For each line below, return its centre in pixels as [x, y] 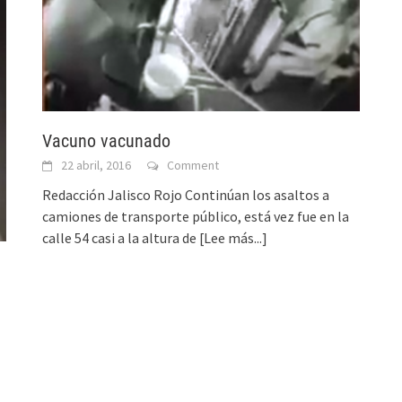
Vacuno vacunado [107, 140]
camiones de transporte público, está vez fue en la [196, 216]
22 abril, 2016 [96, 165]
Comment [193, 165]
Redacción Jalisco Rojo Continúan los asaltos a [186, 194]
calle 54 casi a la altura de [121, 237]
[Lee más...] [234, 237]
